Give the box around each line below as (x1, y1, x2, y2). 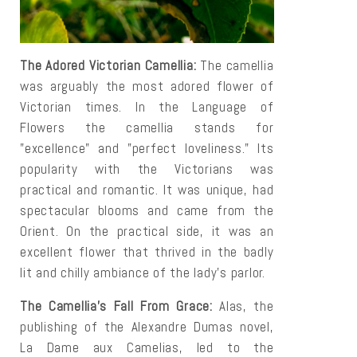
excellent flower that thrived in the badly (20, 243, 274, 261)
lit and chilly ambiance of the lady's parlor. (20, 264, 265, 282)
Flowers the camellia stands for (20, 119, 274, 137)
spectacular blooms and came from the (20, 202, 274, 220)
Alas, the (212, 296, 274, 315)
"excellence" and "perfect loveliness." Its (20, 139, 274, 158)
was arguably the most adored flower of (20, 77, 274, 96)
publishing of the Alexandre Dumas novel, (20, 317, 274, 335)
